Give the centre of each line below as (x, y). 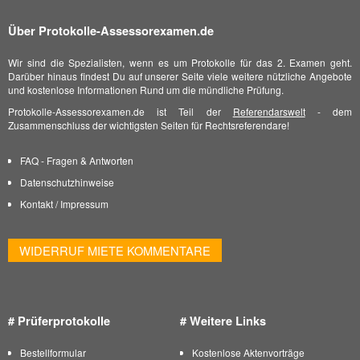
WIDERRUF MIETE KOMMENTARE (115, 250)
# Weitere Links (223, 321)
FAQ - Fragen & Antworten (77, 160)
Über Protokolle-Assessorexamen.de (111, 31)
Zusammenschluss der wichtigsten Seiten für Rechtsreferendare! (149, 125)
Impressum (84, 204)
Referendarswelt (269, 111)
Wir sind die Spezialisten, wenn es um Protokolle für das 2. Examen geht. (180, 62)
